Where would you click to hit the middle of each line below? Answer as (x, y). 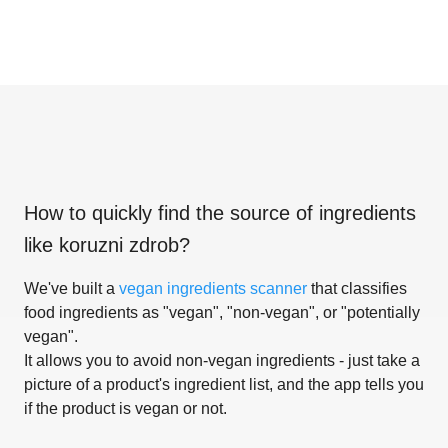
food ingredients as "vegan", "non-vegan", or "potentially (222, 312)
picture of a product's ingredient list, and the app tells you (224, 384)
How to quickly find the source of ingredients (220, 212)
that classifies (357, 288)
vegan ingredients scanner (213, 288)
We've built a (71, 288)
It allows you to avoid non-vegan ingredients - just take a (222, 360)
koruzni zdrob (119, 244)
